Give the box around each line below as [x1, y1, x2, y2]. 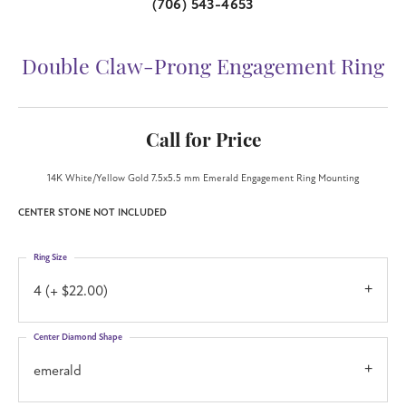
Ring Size [34, 251, 67, 263]
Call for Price [145, 131, 261, 151]
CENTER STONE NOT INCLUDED [18, 206, 167, 218]
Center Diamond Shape [34, 331, 122, 343]
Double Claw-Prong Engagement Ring [22, 58, 384, 80]
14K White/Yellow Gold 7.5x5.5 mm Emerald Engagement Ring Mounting [47, 171, 359, 184]
